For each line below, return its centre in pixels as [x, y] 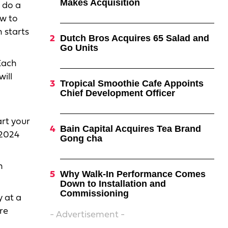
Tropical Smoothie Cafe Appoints [132, 83]
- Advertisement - [87, 215]
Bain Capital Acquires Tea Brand [130, 129]
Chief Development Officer [117, 93]
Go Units [79, 48]
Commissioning [94, 193]
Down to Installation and [113, 184]
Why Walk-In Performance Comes [133, 174]
